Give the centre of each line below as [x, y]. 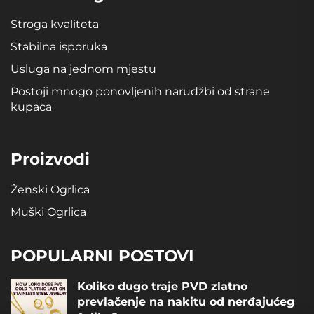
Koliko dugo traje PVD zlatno [162, 286]
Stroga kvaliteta [55, 24]
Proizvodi [50, 159]
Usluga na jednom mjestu [83, 69]
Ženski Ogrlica [50, 189]
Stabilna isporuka [59, 46]
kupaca [31, 107]
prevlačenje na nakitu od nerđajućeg [186, 301]
